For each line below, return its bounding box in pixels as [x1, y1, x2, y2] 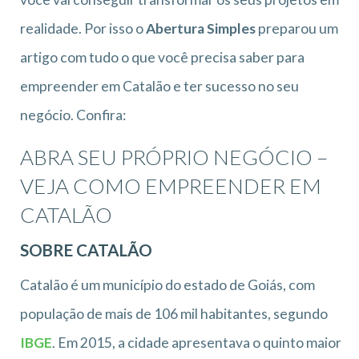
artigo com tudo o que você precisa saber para [20, 48, 305, 66]
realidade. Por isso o [20, 19, 146, 37]
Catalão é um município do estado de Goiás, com [20, 276, 315, 293]
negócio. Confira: [20, 106, 126, 123]
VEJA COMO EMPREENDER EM [20, 172, 321, 199]
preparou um [256, 19, 338, 37]
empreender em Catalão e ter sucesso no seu [20, 77, 299, 95]
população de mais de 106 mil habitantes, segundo [20, 305, 328, 322]
